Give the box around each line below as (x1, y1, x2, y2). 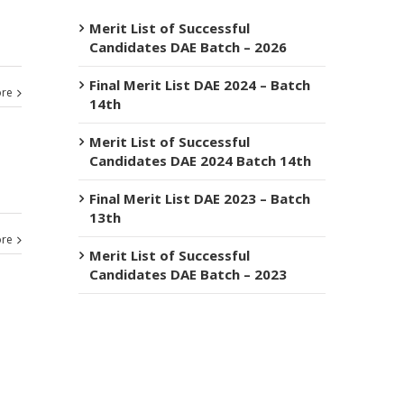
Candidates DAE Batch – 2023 (89, 265, 288, 283)
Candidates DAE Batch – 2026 (89, 38, 288, 56)
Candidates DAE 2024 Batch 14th (89, 151, 312, 170)
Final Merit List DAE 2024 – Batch (89, 76, 311, 94)
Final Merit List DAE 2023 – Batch (89, 189, 311, 207)
